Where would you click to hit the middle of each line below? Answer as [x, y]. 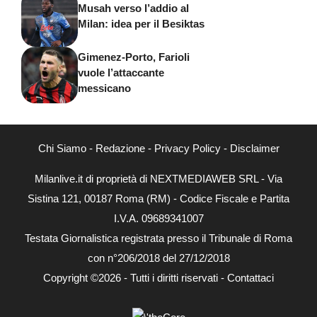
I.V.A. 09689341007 [158, 218]
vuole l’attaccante [121, 73]
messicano [104, 88]
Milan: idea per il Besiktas [141, 24]
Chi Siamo [62, 148]
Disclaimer [254, 148]
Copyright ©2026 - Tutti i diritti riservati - [135, 277]
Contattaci [250, 277]
